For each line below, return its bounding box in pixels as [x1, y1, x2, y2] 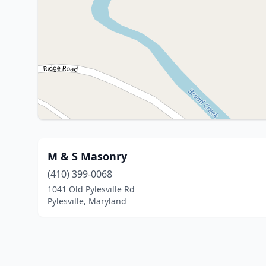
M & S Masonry [47, 149, 127, 163]
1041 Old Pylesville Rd [47, 183, 135, 195]
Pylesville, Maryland [47, 195, 126, 207]
